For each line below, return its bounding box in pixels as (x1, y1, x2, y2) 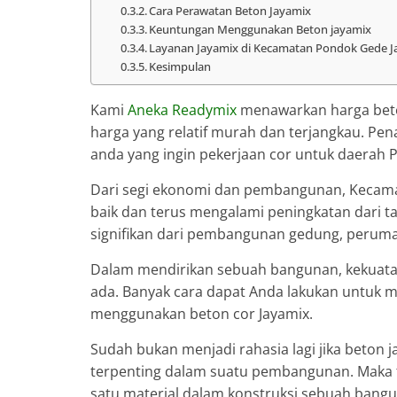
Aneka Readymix (128, 99, 237, 120)
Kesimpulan (149, 58, 212, 74)
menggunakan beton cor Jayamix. (90, 303, 313, 323)
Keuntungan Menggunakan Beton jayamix (149, 20, 372, 37)
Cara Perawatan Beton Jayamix (149, 2, 312, 19)
